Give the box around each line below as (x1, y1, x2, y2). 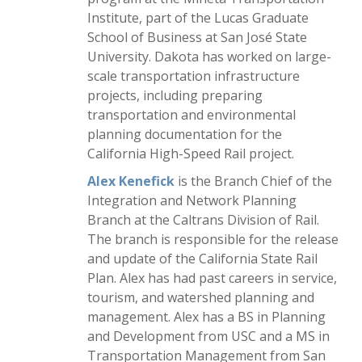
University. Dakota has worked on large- (87, 48, 331, 65)
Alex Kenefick (87, 172, 175, 190)
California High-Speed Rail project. (87, 145, 294, 162)
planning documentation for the (87, 125, 282, 143)
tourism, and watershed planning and (87, 288, 314, 306)
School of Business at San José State (87, 28, 307, 46)
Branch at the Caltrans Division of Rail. (87, 211, 319, 229)
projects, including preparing (87, 86, 263, 104)
